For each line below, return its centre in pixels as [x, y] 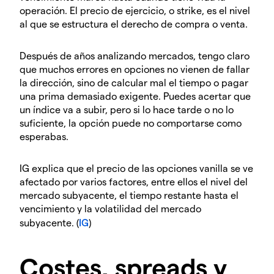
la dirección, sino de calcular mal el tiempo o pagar [134, 83]
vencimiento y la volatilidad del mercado [110, 209]
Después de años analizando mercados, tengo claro [135, 56]
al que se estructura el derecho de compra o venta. [134, 24]
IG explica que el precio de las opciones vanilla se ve [136, 168]
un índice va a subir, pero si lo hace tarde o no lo [127, 109]
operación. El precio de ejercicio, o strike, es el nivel [135, 10]
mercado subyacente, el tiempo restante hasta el [129, 195]
